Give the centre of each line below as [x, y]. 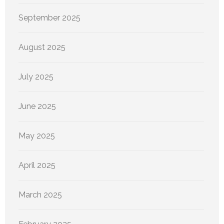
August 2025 [42, 47]
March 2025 [40, 195]
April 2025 [37, 165]
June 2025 [37, 106]
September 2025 [49, 18]
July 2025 [36, 77]
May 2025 [37, 136]
